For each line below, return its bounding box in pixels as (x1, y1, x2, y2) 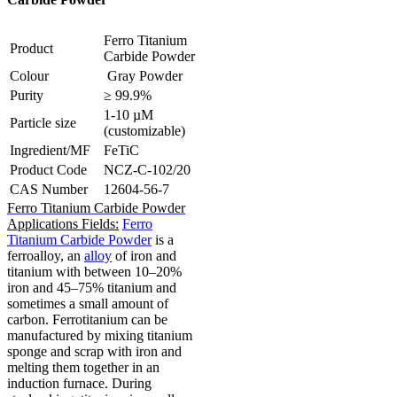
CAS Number (10, 182, 88, 198)
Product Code (10, 162, 87, 178)
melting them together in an (7, 360, 160, 376)
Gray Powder (104, 68, 183, 84)
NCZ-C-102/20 (104, 162, 191, 178)
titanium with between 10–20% (7, 264, 182, 280)
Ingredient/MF (10, 143, 90, 159)
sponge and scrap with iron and (7, 344, 182, 360)
